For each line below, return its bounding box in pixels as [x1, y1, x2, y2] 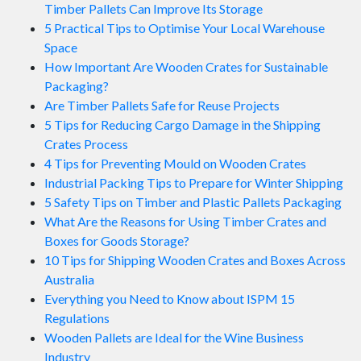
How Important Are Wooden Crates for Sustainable [44, 59, 328, 75]
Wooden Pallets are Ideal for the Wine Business [44, 330, 304, 346]
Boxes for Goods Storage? [44, 233, 189, 249]
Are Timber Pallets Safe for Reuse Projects [44, 98, 280, 114]
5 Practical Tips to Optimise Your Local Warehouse [44, 20, 325, 36]
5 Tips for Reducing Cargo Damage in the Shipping [44, 117, 321, 133]
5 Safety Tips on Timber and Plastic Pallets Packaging [44, 194, 342, 210]
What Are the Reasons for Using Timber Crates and [44, 214, 326, 230]
